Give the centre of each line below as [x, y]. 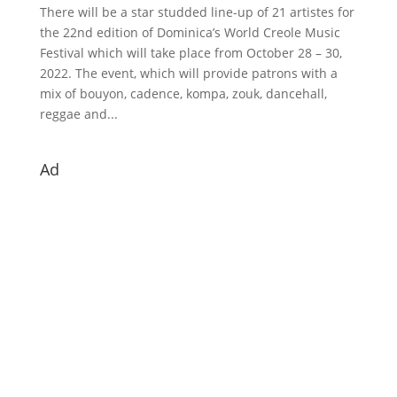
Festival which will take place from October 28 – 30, [191, 52]
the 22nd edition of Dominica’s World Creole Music [190, 32]
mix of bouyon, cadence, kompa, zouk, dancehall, [183, 93]
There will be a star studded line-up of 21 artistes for [197, 12]
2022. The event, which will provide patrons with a [188, 73]
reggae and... [78, 113]
